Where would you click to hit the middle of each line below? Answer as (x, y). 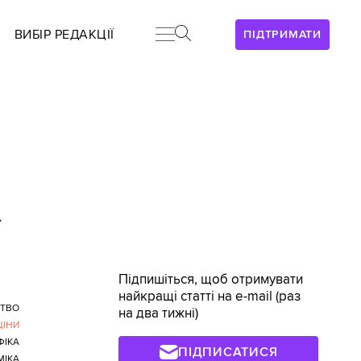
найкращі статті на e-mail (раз (210, 297)
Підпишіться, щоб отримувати (211, 280)
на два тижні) (159, 313)
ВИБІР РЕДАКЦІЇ (64, 35)
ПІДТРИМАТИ (282, 34)
